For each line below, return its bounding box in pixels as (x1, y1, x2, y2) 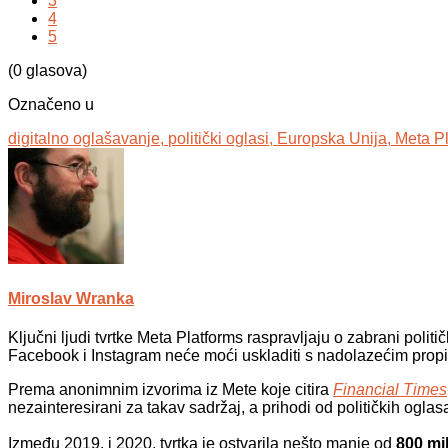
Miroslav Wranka (8, 289, 134, 307)
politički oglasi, (168, 130, 277, 148)
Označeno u (8, 96, 94, 114)
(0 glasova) (8, 62, 87, 80)
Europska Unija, (277, 130, 395, 148)
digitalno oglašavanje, (8, 130, 168, 148)
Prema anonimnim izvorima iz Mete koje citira (8, 381, 333, 399)
